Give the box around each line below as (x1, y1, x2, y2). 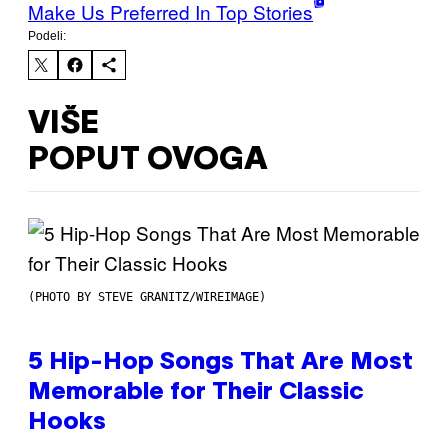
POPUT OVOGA (28, 145, 268, 175)
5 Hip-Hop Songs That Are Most (28, 352, 413, 375)
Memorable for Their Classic (28, 382, 364, 405)
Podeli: (28, 29, 66, 44)
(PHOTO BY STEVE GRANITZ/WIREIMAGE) (28, 290, 266, 305)
